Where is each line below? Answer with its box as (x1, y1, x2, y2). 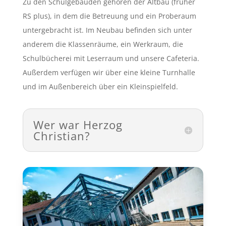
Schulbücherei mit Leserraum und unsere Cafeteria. (22, 53, 199, 63)
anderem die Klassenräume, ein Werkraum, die (22, 39, 183, 49)
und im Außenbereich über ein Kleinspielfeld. (22, 81, 178, 91)
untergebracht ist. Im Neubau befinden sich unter (22, 25, 192, 35)
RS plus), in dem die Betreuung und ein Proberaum (22, 11, 196, 21)
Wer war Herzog (33, 117, 123, 132)
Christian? (33, 128, 90, 143)
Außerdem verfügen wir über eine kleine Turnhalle (22, 67, 195, 77)
